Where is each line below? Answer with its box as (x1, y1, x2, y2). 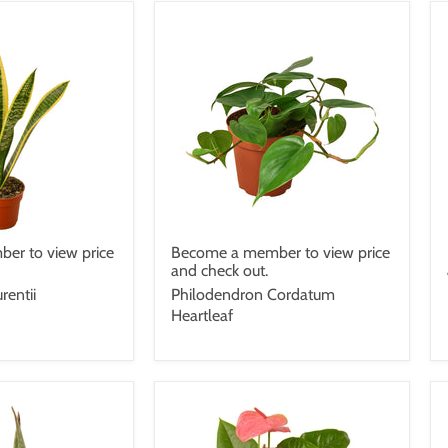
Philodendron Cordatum (171, 284, 335, 304)
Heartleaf (171, 305, 233, 325)
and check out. (171, 260, 268, 280)
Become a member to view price (171, 242, 390, 262)
